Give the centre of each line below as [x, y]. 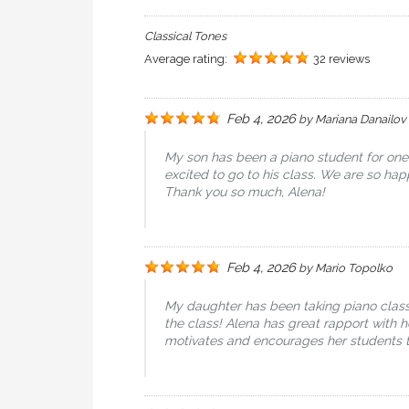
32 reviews [341, 59]
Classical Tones [185, 36]
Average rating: [187, 59]
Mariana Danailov [361, 119]
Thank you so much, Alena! [245, 192]
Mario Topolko [354, 268]
